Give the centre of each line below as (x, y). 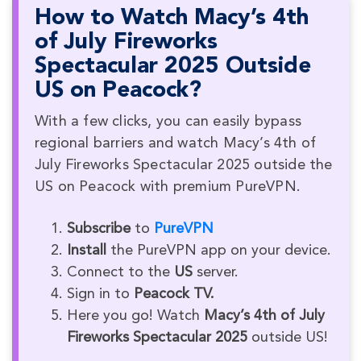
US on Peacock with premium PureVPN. (168, 187)
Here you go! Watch (135, 316)
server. (216, 273)
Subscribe (99, 229)
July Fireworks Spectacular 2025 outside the (184, 166)
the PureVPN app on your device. (219, 251)
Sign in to (100, 295)
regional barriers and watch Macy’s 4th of (176, 144)
